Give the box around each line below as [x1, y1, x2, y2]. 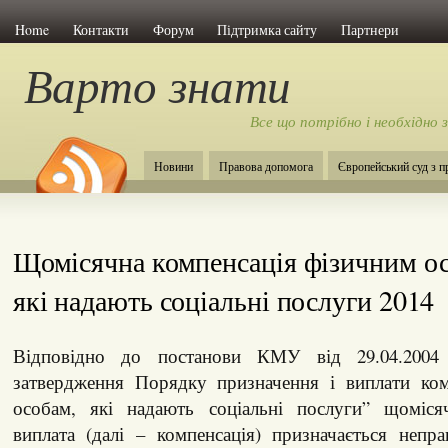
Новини [153, 159, 193, 174]
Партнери [340, 19, 399, 39]
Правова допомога [218, 159, 313, 174]
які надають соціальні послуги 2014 [12, 280, 435, 319]
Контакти [72, 19, 129, 39]
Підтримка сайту [217, 19, 318, 39]
